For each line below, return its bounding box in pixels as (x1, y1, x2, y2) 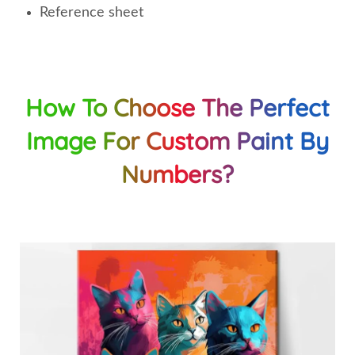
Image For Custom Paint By (26, 126, 329, 156)
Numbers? (121, 159, 234, 189)
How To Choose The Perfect (25, 93, 330, 123)
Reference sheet (40, 6, 143, 20)
